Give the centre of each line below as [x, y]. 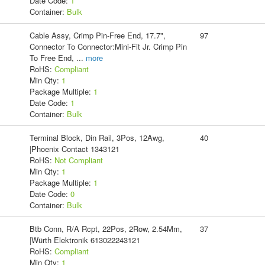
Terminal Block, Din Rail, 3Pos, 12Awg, [97, 137]
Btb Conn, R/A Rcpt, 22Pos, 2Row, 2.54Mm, [106, 228]
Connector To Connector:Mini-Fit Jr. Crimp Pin [108, 46]
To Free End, [53, 57]
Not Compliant [78, 160]
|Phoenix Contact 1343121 [74, 148]
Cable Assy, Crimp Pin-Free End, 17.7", [97, 35]
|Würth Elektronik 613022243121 [85, 240]
